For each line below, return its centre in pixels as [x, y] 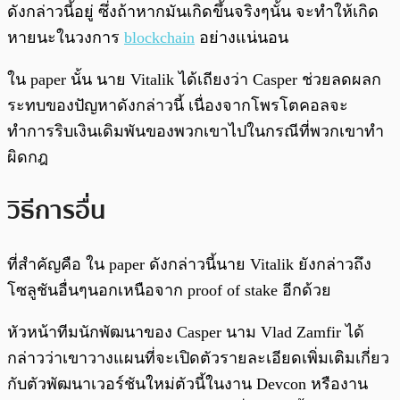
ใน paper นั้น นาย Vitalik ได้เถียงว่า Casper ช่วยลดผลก [194, 80]
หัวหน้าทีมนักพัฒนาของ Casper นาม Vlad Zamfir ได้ [186, 332]
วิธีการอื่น [56, 210]
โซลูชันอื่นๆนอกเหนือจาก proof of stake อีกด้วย [169, 290]
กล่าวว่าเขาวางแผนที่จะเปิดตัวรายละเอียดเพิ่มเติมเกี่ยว [198, 358]
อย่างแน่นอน [242, 38]
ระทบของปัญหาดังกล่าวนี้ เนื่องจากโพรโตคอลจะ [178, 106]
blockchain [159, 38]
